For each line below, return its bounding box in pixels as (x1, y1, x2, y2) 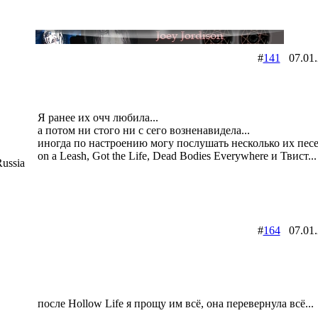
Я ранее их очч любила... (37, 111, 158, 124)
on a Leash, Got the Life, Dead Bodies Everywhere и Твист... (37, 149, 317, 162)
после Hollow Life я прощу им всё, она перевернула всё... (37, 297, 314, 309)
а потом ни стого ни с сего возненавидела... (37, 124, 250, 136)
